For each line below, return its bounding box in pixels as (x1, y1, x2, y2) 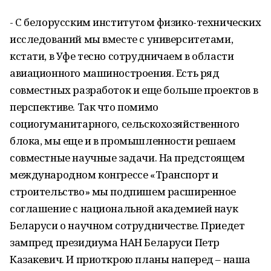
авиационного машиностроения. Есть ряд (10, 66, 220, 80)
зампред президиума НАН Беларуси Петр (10, 235, 220, 249)
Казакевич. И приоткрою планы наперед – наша (10, 252, 250, 266)
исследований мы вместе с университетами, (10, 32, 233, 46)
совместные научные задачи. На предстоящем (10, 151, 245, 165)
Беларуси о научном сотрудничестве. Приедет (10, 218, 245, 232)
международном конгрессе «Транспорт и (10, 168, 218, 181)
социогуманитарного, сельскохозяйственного (10, 117, 240, 131)
